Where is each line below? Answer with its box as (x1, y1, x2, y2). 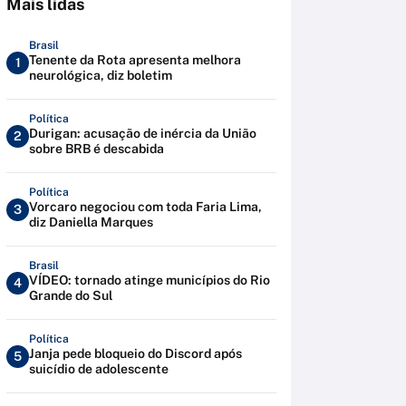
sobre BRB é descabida (29, 141, 164, 156)
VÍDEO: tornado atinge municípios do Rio (29, 273, 270, 287)
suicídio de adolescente (29, 362, 169, 376)
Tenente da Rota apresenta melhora (29, 53, 241, 67)
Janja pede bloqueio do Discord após (29, 346, 242, 361)
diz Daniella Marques (29, 215, 153, 229)
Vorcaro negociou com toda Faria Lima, (29, 199, 262, 214)
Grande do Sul (29, 288, 112, 303)
